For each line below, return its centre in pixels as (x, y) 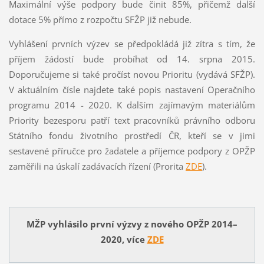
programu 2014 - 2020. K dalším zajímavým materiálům (132, 105)
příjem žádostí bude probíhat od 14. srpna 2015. (132, 59)
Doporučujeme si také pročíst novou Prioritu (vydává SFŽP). (132, 74)
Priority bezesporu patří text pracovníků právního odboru (132, 120)
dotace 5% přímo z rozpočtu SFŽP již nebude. (100, 19)
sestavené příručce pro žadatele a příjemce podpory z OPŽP (132, 151)
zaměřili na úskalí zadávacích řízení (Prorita (97, 166)
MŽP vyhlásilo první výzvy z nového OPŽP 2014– (132, 224)
